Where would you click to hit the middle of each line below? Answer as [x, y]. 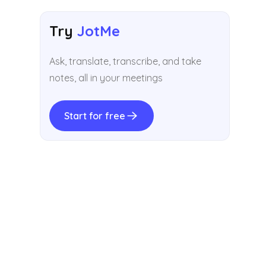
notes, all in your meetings [106, 78]
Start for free [95, 116]
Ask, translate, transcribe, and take [126, 61]
